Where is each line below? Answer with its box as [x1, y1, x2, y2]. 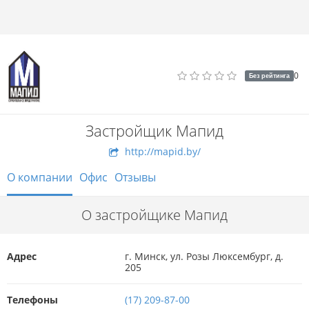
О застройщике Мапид [81, 206, 228, 224]
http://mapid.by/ [121, 145, 201, 158]
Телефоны [7, 293, 58, 306]
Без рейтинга [249, 72, 290, 79]
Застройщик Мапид [86, 120, 223, 141]
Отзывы [114, 170, 156, 185]
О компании [7, 170, 72, 185]
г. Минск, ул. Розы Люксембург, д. [125, 250, 284, 263]
